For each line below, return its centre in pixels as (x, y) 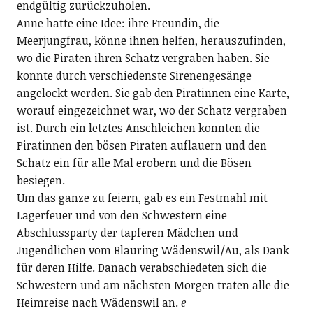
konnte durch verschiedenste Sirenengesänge (134, 75)
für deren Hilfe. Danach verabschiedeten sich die (141, 267)
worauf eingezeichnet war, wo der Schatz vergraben (152, 110)
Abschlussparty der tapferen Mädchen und (127, 232)
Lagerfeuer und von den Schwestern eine (122, 215)
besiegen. (41, 180)
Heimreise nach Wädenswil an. (99, 302)
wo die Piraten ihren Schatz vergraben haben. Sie (143, 58)
